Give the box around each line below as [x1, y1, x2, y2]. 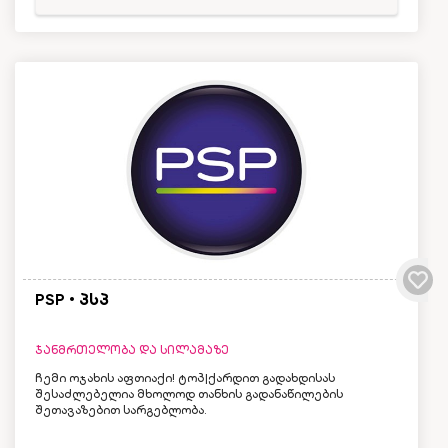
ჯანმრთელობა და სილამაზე [35, 342, 229, 357]
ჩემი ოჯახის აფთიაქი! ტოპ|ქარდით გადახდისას [35, 370, 335, 385]
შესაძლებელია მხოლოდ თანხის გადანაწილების [35, 386, 343, 401]
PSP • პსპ [35, 289, 109, 309]
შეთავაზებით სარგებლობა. [35, 402, 207, 417]
